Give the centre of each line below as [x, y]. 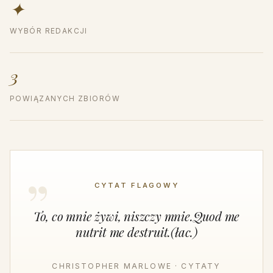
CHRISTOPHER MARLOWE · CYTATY [136, 266]
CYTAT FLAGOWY [136, 186]
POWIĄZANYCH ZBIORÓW [65, 99]
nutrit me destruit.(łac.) [136, 232]
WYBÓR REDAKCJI [49, 31]
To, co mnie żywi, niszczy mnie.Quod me [136, 216]
